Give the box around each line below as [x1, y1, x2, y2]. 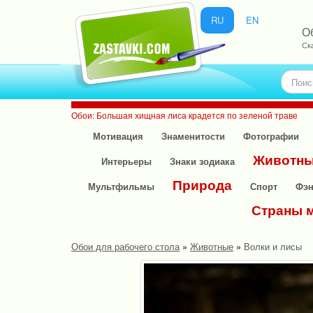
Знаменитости [161, 129, 225, 143]
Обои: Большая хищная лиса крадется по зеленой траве [71, 109, 298, 121]
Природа [173, 175, 232, 194]
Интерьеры [101, 154, 152, 168]
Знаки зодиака [169, 154, 235, 168]
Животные [190, 240, 233, 253]
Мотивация [92, 129, 143, 143]
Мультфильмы [88, 180, 154, 193]
